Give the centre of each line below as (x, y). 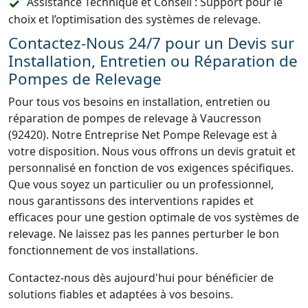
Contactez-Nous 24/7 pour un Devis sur (151, 43)
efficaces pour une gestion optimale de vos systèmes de (154, 217)
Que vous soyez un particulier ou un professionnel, (141, 184)
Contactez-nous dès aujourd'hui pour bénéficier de (141, 278)
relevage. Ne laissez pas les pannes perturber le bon (144, 234)
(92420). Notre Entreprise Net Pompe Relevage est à (143, 135)
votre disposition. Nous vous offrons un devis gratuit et (152, 151)
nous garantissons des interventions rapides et (131, 201)
